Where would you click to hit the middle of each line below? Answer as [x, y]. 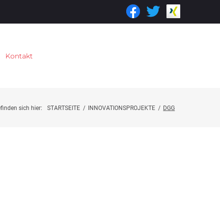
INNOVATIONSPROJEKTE [122, 108]
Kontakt [19, 56]
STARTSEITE [64, 108]
